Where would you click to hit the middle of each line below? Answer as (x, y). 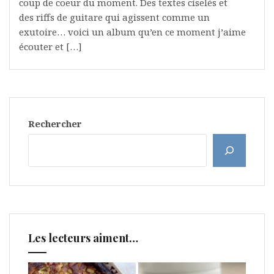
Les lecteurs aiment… (83, 238)
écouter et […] (50, 47)
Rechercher (55, 124)
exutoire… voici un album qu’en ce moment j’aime (132, 32)
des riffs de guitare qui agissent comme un (114, 17)
